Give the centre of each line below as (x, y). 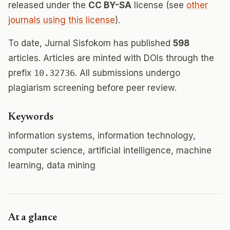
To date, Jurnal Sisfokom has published (91, 43)
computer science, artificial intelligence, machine (110, 150)
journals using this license (62, 20)
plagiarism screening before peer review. (92, 88)
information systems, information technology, (102, 136)
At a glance (33, 218)
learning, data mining (52, 165)
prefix (21, 73)
